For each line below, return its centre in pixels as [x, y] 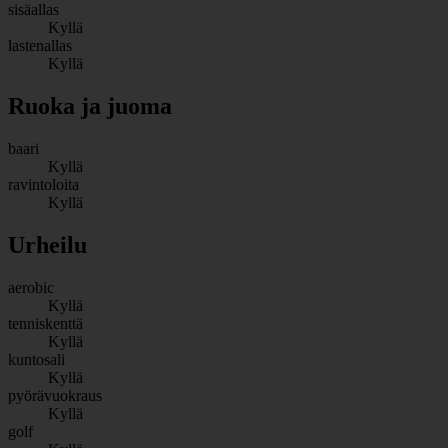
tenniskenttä [45, 323]
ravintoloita [43, 184]
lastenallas [40, 46]
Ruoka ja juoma [90, 106]
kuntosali [36, 359]
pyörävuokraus [55, 395]
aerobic [31, 287]
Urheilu [47, 244]
